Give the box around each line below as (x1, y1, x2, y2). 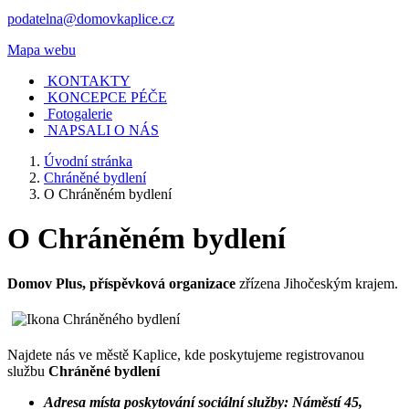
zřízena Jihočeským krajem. (236, 275, 398, 291)
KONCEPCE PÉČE (47, 89, 167, 105)
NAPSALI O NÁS (47, 121, 159, 138)
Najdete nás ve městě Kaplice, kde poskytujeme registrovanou (7, 346, 364, 362)
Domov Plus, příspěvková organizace (7, 275, 236, 291)
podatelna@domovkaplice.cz (7, 10, 174, 26)
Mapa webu (7, 41, 76, 58)
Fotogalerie (47, 105, 112, 121)
